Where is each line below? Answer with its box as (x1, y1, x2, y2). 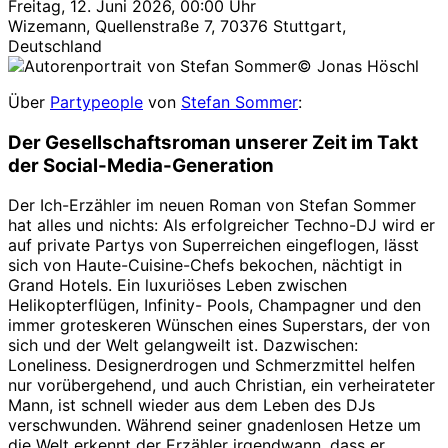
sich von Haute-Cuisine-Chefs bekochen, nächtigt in (8, 255, 402, 276)
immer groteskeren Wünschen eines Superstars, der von (8, 315, 430, 336)
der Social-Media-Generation (8, 153, 274, 177)
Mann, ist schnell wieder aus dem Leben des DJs (8, 395, 375, 416)
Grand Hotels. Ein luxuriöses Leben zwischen (8, 275, 347, 296)
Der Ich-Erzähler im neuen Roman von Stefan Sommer (8, 195, 416, 216)
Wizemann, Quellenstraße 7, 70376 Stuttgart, (8, 15, 346, 36)
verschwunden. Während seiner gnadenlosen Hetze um (8, 415, 421, 436)
